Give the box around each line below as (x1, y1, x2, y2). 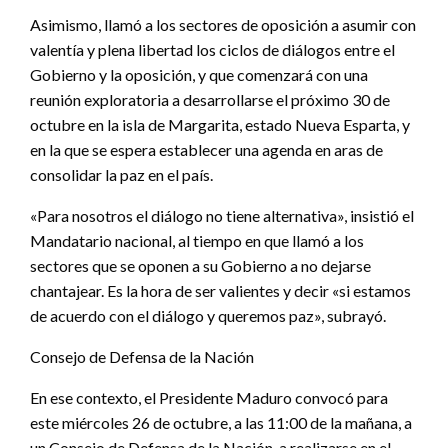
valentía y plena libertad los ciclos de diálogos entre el (30, 39, 395, 59)
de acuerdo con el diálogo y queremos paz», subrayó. (30, 305, 386, 325)
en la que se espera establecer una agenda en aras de (30, 139, 383, 159)
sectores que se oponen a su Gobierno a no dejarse (30, 255, 371, 275)
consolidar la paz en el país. (30, 164, 213, 184)
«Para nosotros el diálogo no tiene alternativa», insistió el (30, 205, 414, 225)
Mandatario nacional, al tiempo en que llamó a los (30, 230, 364, 250)
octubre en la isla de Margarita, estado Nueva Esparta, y (30, 114, 410, 134)
